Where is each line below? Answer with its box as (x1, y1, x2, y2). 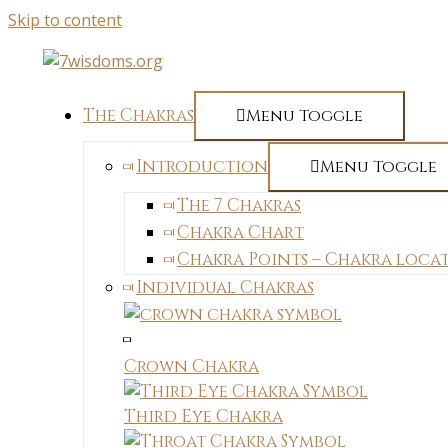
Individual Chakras (136, 276, 314, 299)
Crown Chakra (124, 355, 259, 378)
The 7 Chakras (177, 194, 301, 217)
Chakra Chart (177, 221, 304, 244)
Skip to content (8, 9, 122, 31)
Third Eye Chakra (124, 405, 283, 428)
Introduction (136, 155, 268, 178)
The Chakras (83, 104, 194, 127)
